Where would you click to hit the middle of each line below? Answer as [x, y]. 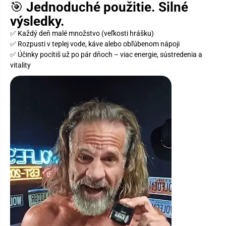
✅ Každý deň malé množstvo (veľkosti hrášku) [82, 33]
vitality [20, 65]
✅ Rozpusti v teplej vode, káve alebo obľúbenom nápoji [95, 44]
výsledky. [37, 21]
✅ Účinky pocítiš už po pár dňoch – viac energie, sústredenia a [106, 54]
